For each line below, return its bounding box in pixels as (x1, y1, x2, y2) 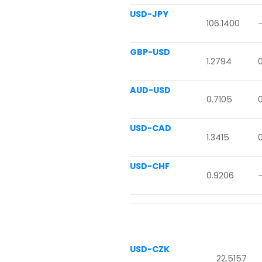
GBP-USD (130, 46, 170, 58)
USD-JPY (130, 8, 168, 20)
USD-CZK (130, 243, 170, 255)
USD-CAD (130, 122, 171, 135)
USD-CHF (130, 160, 170, 173)
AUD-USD (130, 84, 171, 96)
